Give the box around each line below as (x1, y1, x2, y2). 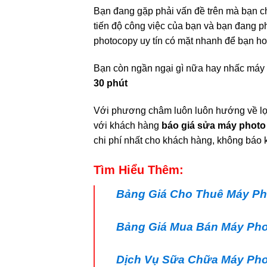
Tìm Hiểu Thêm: (94, 163, 184, 176)
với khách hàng (94, 120, 162, 131)
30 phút (94, 78, 128, 89)
